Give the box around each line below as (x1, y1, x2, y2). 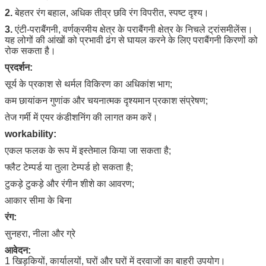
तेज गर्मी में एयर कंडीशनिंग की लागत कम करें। (5, 112, 158, 122)
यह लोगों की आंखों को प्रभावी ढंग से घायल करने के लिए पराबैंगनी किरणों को (5, 34, 258, 45)
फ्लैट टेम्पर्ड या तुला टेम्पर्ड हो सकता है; (5, 161, 133, 172)
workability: (5, 128, 56, 139)
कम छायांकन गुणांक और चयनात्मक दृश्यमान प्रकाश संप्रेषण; (5, 95, 208, 106)
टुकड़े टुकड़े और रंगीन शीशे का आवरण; (5, 178, 134, 189)
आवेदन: (5, 245, 31, 255)
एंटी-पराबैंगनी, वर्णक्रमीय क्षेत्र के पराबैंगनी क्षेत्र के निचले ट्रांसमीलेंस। (12, 24, 253, 34)
